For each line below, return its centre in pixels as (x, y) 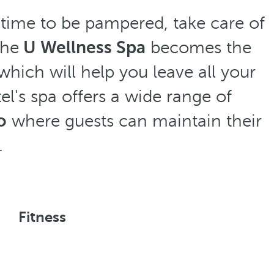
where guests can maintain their (134, 121)
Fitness (42, 217)
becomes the (198, 47)
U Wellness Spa (82, 47)
